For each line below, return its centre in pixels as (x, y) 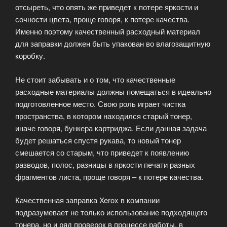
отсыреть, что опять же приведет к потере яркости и (107, 7)
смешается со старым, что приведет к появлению (102, 152)
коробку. (30, 56)
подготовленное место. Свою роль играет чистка (100, 103)
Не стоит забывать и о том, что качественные (95, 79)
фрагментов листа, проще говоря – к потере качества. (109, 176)
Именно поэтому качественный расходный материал (108, 31)
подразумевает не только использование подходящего (111, 212)
